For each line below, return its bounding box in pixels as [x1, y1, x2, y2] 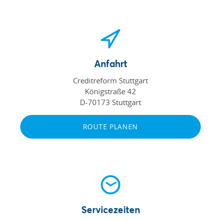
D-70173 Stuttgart [80, 97, 141, 107]
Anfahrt [94, 57, 127, 70]
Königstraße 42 [85, 86, 136, 96]
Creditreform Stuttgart [73, 75, 148, 85]
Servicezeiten [81, 203, 140, 216]
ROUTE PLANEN [82, 121, 139, 131]
